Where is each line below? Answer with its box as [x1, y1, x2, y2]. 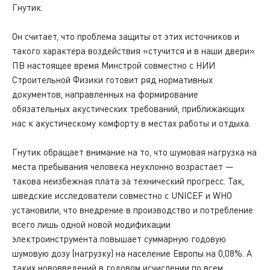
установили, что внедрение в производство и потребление [12, 204, 253, 215]
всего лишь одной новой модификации [12, 219, 171, 230]
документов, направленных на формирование [12, 89, 198, 99]
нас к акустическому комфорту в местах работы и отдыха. [12, 118, 253, 128]
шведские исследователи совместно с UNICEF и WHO [12, 190, 232, 201]
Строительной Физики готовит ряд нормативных [12, 74, 213, 85]
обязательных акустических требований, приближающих [12, 103, 245, 114]
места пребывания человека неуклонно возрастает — [12, 161, 234, 172]
